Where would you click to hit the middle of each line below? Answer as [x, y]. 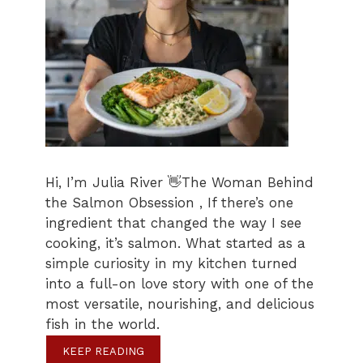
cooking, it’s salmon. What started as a [175, 243]
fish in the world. [102, 325]
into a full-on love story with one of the [179, 284]
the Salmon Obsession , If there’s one [169, 203]
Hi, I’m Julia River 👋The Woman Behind [179, 183]
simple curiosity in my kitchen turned [171, 264]
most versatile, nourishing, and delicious [180, 304]
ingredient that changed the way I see [173, 223]
